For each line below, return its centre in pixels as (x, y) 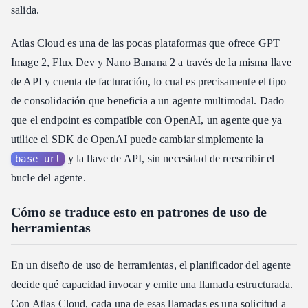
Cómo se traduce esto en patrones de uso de (139, 211)
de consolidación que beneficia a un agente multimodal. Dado (148, 100)
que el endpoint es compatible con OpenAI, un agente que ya (147, 120)
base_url (38, 158)
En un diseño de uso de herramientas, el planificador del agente (151, 265)
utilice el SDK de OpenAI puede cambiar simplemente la (137, 139)
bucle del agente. (48, 177)
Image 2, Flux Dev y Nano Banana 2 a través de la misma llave (152, 62)
